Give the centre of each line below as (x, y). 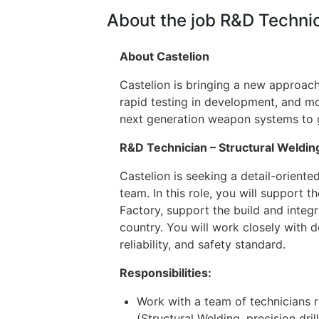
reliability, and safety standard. (203, 245)
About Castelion (164, 57)
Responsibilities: (166, 273)
